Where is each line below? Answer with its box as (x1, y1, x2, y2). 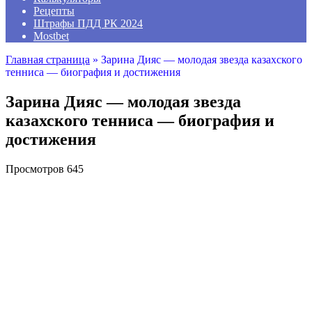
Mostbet (33, 30, 69, 42)
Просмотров (6, 162, 64, 175)
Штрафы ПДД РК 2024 (33, 17, 143, 29)
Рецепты (33, 5, 75, 17)
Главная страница (6, 54, 90, 65)
